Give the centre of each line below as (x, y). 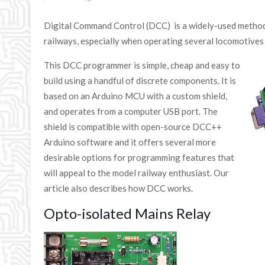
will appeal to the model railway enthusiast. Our (137, 173)
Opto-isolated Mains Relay (127, 213)
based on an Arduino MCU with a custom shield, (136, 96)
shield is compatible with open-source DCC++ (133, 127)
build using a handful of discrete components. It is (140, 80)
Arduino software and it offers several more (130, 142)
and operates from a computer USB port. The (131, 111)
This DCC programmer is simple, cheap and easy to (142, 65)
